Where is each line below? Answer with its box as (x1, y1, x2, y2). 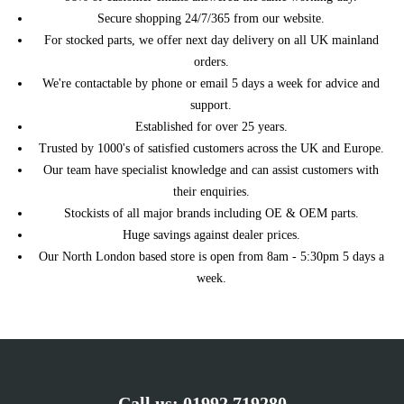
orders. (193, 55, 229, 69)
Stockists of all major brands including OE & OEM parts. (63, 207, 359, 220)
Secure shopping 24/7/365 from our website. (97, 12, 325, 25)
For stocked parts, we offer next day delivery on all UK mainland (43, 33, 379, 47)
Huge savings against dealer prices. (122, 228, 300, 242)
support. (190, 98, 232, 112)
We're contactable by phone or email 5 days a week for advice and (42, 77, 380, 90)
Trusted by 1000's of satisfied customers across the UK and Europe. (38, 142, 384, 155)
